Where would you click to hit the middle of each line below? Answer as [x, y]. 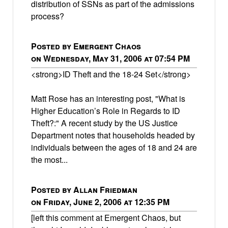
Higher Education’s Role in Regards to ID [106, 110]
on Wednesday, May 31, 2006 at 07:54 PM [110, 58]
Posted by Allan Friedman [84, 189]
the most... [49, 159]
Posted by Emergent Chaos [86, 46]
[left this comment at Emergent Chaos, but [106, 217]
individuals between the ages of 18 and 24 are [114, 147]
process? [48, 16]
